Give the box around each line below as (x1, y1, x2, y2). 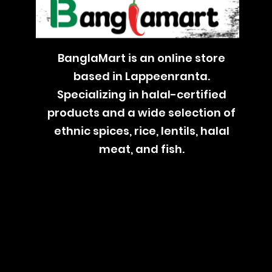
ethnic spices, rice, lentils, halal (53, 123, 229, 138)
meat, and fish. (98, 141, 185, 157)
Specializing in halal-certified (56, 86, 226, 102)
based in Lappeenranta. (73, 68, 210, 84)
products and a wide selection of (47, 104, 236, 120)
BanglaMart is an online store (58, 50, 226, 66)
